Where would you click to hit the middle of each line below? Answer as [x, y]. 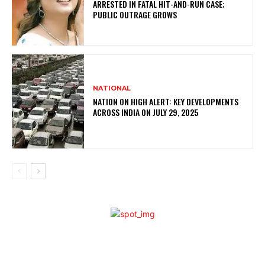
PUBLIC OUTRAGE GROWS [135, 15]
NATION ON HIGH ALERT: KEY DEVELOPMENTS [166, 102]
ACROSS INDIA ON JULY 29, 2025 [146, 112]
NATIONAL [112, 88]
